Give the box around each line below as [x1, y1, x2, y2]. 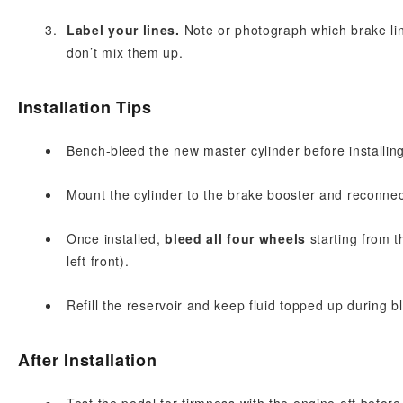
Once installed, [67, 229, 166, 247]
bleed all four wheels [165, 229, 306, 247]
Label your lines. [67, 21, 180, 39]
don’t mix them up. [67, 43, 184, 61]
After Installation [18, 348, 157, 372]
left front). [67, 252, 130, 270]
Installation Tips [18, 95, 152, 119]
